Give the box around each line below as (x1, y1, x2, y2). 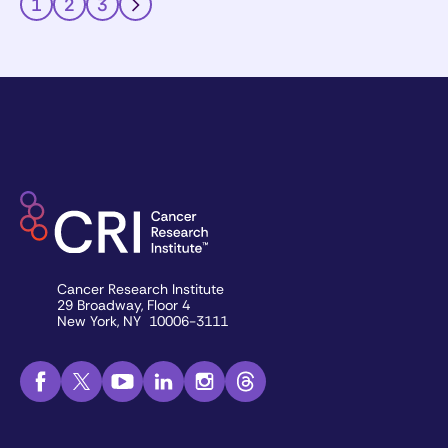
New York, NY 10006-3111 (57, 311, 228, 330)
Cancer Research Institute (57, 279, 232, 298)
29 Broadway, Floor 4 (57, 295, 198, 314)
